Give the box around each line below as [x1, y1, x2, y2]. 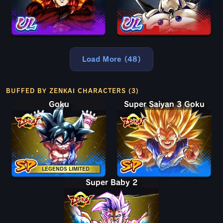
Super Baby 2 [86, 179, 137, 187]
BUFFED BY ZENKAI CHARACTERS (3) [6, 88, 139, 94]
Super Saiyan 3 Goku [124, 101, 205, 109]
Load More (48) [82, 56, 141, 63]
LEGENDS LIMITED [42, 166, 90, 172]
